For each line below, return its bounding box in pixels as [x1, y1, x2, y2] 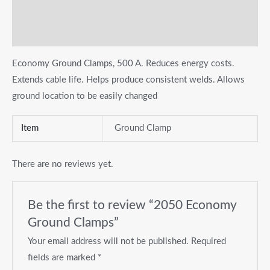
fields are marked [28, 253, 98, 262]
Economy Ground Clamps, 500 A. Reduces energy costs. [12, 58, 234, 68]
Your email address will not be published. [28, 236, 189, 246]
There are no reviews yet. [12, 159, 113, 169]
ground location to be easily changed [12, 91, 157, 101]
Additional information [12, 2, 107, 14]
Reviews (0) [12, 28, 60, 39]
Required [191, 236, 227, 246]
